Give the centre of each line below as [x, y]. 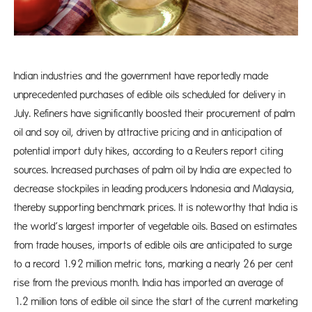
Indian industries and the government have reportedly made [141, 76]
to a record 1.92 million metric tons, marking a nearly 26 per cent [154, 264]
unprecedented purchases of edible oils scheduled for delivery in [150, 95]
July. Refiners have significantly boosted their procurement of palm [155, 114]
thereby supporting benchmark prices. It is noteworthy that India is [156, 208]
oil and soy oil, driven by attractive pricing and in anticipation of [148, 133]
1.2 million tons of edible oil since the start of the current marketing [156, 302]
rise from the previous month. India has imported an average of [149, 283]
